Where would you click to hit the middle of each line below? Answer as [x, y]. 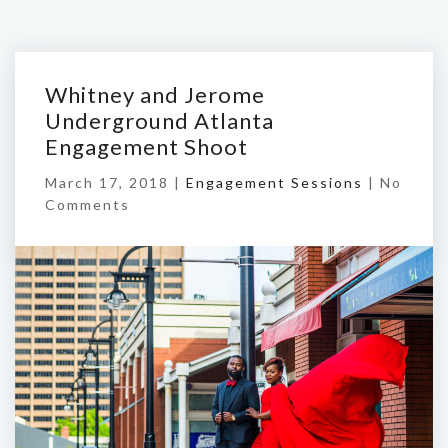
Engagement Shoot [146, 146]
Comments [87, 204]
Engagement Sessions [274, 182]
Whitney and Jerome [155, 94]
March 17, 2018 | [115, 182]
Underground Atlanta [159, 120]
